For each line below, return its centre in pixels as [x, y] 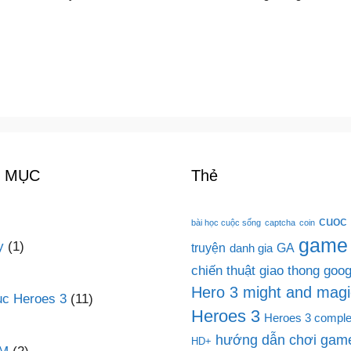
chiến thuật [223, 270]
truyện [208, 247]
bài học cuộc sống [226, 222]
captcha [280, 222]
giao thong [289, 270]
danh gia [251, 248]
